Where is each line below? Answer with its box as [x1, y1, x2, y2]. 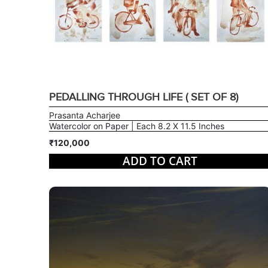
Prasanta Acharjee [48, 109, 120, 120]
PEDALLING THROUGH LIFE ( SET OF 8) [48, 90, 238, 103]
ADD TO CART [122, 153, 197, 169]
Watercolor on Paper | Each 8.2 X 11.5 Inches [48, 120, 224, 131]
